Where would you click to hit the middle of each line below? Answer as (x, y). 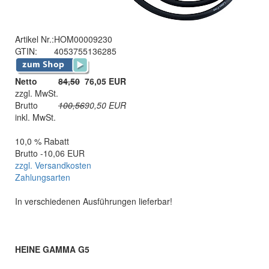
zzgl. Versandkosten (53, 165)
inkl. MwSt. (35, 117)
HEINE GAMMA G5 (52, 249)
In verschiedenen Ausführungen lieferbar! (94, 201)
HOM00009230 (83, 39)
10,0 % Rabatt (42, 141)
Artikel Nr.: (35, 39)
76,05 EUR (105, 81)
